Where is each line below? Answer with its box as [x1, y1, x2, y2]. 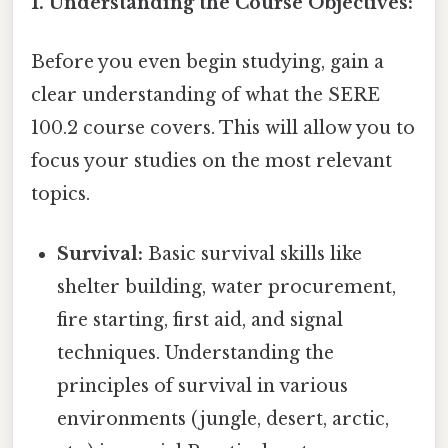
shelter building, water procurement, [57, 275, 397, 298]
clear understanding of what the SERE [31, 84, 380, 107]
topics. [31, 183, 90, 206]
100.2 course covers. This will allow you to [31, 117, 415, 140]
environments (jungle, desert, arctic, [57, 407, 390, 430]
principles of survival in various [57, 374, 349, 397]
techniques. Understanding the [57, 341, 335, 364]
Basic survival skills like [143, 242, 363, 265]
